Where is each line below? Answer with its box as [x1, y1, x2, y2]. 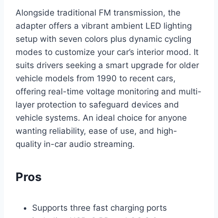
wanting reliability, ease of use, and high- [16, 126, 177, 136]
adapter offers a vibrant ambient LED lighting [16, 20, 192, 31]
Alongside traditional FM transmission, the [16, 7, 181, 18]
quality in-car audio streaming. [16, 139, 135, 149]
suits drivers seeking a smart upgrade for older [16, 60, 199, 70]
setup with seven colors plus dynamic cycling [16, 34, 191, 44]
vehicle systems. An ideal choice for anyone [16, 112, 187, 123]
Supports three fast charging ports [32, 202, 167, 213]
